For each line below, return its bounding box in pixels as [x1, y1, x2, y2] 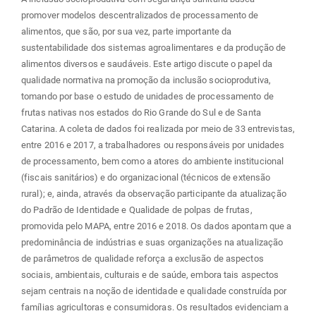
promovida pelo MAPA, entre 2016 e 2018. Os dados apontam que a [21, 221, 292, 232]
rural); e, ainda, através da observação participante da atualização [21, 188, 286, 200]
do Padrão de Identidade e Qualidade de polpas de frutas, [21, 205, 253, 216]
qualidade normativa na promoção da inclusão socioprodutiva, [21, 75, 271, 86]
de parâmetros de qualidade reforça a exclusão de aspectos [21, 253, 264, 265]
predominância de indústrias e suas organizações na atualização [21, 237, 284, 248]
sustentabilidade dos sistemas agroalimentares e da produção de [21, 42, 286, 54]
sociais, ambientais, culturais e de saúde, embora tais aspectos [21, 269, 279, 281]
